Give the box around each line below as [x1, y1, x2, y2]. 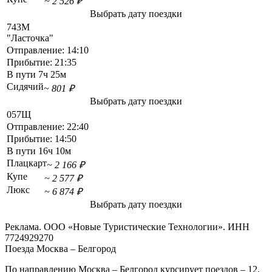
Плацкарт [7, 158, 47, 169]
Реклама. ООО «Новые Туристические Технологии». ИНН [5, 222, 250, 233]
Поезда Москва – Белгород [5, 243, 116, 254]
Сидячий [7, 81, 44, 92]
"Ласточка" [7, 33, 53, 44]
